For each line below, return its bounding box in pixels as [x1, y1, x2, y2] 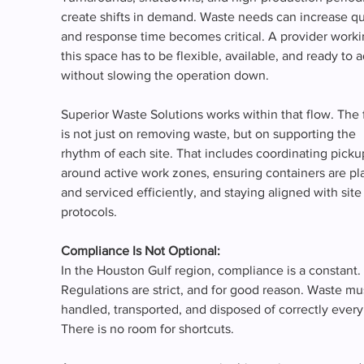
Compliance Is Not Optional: [60, 243, 220, 258]
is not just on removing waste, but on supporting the [60, 126, 359, 141]
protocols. [60, 204, 117, 219]
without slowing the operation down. [60, 67, 269, 82]
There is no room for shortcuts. [60, 321, 234, 336]
